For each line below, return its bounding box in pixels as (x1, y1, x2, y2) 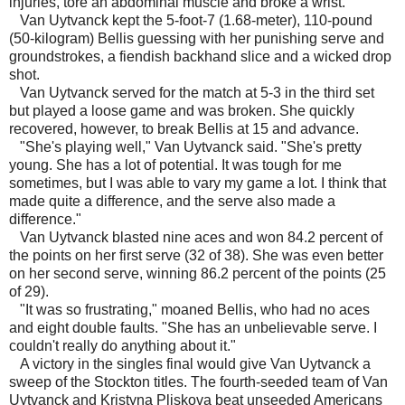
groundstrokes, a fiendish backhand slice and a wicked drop (9, 49, 391, 65)
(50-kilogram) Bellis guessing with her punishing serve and (9, 31, 384, 47)
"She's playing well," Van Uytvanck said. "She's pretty (9, 139, 362, 155)
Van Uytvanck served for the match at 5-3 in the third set (9, 85, 374, 101)
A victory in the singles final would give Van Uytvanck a (9, 356, 371, 372)
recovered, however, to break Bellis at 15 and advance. (9, 121, 359, 137)
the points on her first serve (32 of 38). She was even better (9, 248, 383, 264)
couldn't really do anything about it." (9, 338, 236, 354)
